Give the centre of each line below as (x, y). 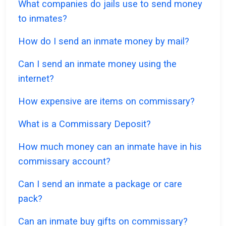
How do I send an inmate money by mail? (104, 41)
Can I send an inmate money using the (97, 64)
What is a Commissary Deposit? (84, 124)
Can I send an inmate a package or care (100, 184)
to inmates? (43, 19)
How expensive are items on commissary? (106, 101)
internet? (36, 79)
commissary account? (64, 161)
